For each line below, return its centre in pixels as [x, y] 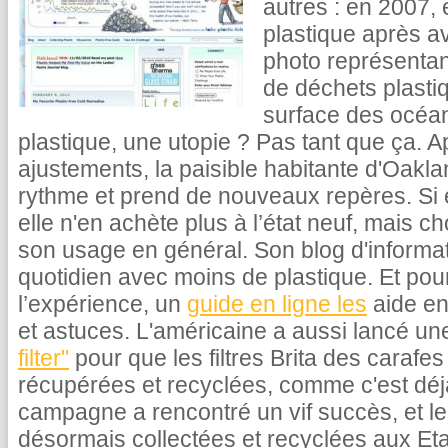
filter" [43, 358]
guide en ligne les [277, 304]
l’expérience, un [102, 304]
